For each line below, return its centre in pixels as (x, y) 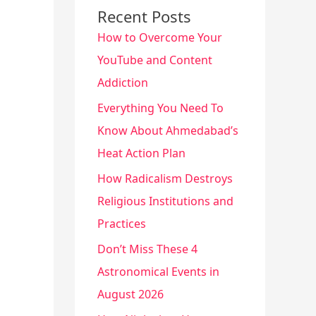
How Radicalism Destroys (165, 178)
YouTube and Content (155, 60)
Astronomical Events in (158, 272)
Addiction (123, 83)
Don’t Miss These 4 (147, 249)
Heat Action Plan (143, 153)
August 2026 (130, 294)
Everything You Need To (160, 108)
